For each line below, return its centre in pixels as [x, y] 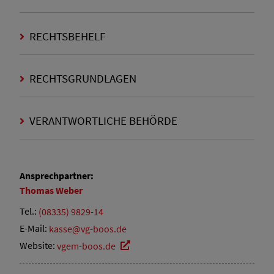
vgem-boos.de [86, 246]
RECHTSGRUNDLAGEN [82, 79]
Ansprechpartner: [57, 176]
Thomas [38, 190]
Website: [38, 246]
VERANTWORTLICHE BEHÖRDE [102, 121]
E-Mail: [34, 228]
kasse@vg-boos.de [88, 228]
